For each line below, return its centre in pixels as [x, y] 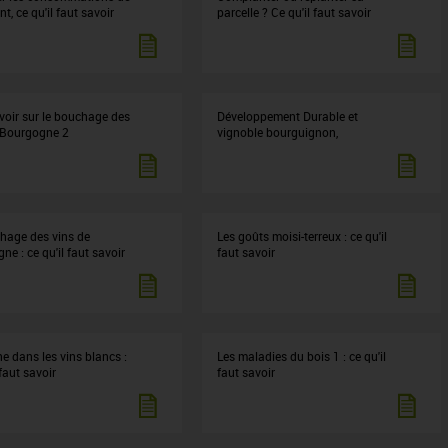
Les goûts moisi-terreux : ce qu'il [302, 236]
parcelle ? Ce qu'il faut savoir [294, 12]
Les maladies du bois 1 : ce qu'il [302, 356]
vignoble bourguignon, [278, 132]
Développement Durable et [288, 116]
